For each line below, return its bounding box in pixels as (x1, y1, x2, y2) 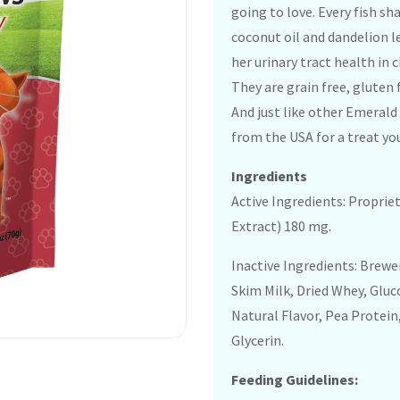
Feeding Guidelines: (231, 371, 358, 388)
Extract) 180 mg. (231, 217, 331, 235)
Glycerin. (231, 331, 284, 349)
